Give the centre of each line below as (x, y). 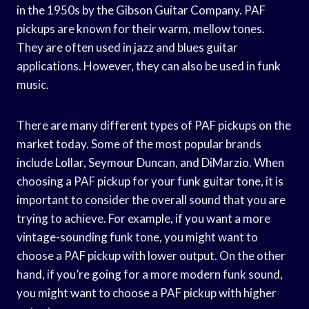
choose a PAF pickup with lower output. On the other (151, 255)
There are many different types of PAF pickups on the (154, 125)
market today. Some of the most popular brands (139, 143)
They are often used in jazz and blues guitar (127, 47)
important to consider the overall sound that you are (151, 199)
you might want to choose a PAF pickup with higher (147, 292)
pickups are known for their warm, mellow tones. (141, 28)
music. (33, 84)
